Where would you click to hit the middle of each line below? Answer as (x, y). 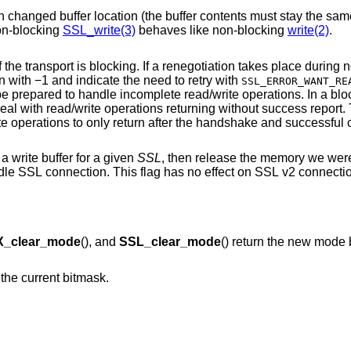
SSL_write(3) (99, 31)
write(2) (308, 31)
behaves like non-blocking (211, 31)
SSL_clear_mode (170, 242)
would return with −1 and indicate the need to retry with (192, 80)
